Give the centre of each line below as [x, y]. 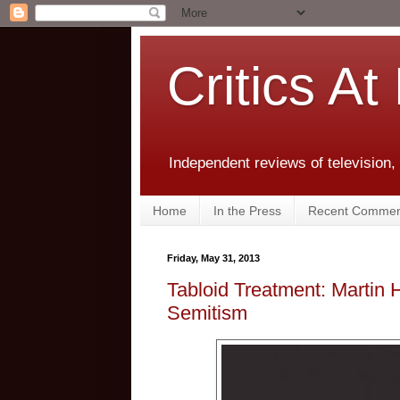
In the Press [247, 210]
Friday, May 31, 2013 [213, 258]
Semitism [207, 312]
